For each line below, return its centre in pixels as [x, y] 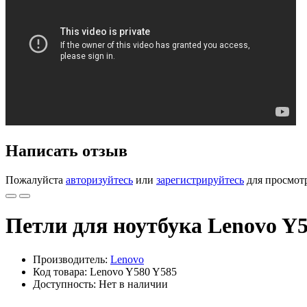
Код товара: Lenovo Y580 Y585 [105, 271]
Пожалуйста [36, 180]
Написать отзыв [66, 150]
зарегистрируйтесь [200, 180]
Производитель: [72, 259]
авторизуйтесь [99, 180]
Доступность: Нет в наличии [100, 284]
